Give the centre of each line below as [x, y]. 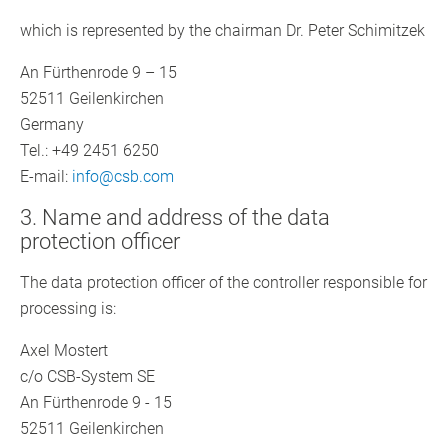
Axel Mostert [64, 351]
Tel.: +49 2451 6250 [89, 151]
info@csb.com [123, 177]
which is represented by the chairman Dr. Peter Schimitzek [222, 31]
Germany [52, 125]
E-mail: [46, 177]
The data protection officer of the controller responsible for [223, 283]
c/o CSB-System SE [87, 377]
